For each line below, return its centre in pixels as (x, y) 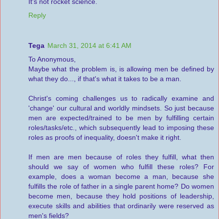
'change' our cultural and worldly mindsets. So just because (121, 108)
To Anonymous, (52, 59)
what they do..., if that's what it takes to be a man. (105, 79)
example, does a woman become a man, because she (121, 177)
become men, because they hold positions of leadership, (121, 196)
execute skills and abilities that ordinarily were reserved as (121, 206)
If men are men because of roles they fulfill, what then (121, 157)
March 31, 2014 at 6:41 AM (89, 46)
